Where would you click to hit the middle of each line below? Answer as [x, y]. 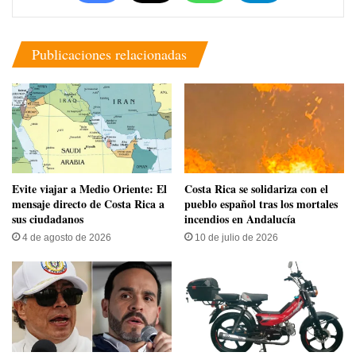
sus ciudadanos [48, 219]
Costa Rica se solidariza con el [256, 189]
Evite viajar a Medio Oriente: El [89, 189]
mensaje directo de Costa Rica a [88, 204]
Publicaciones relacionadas [109, 54]
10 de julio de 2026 [236, 238]
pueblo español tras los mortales [261, 204]
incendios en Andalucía [240, 219]
